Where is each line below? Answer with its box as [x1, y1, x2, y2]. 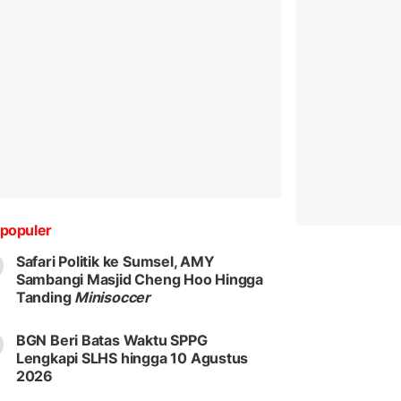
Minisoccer [74, 288, 151, 307]
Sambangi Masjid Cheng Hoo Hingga [15, 270, 264, 289]
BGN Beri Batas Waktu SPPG [15, 331, 208, 350]
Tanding [15, 288, 75, 307]
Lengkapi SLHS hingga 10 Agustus [15, 349, 249, 368]
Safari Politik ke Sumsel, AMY [15, 252, 215, 271]
